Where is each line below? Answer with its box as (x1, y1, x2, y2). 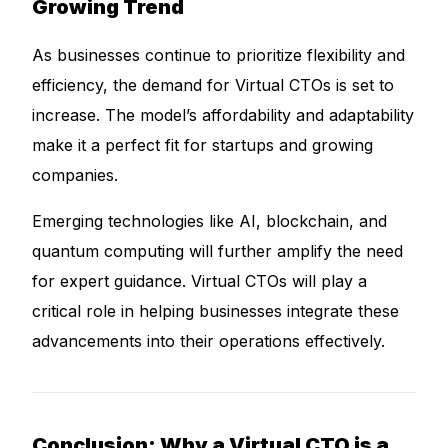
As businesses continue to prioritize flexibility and (32, 45, 406, 65)
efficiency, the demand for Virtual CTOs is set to (32, 75, 395, 95)
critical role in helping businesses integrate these (32, 301, 400, 321)
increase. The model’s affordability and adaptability (32, 105, 415, 125)
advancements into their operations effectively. (32, 331, 386, 351)
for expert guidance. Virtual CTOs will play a (32, 271, 368, 291)
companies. (32, 165, 119, 185)
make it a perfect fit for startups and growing (32, 135, 374, 155)
